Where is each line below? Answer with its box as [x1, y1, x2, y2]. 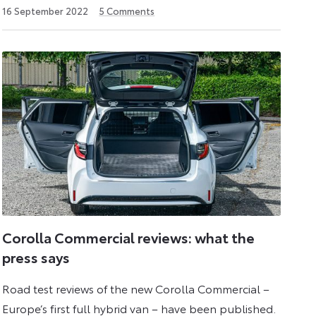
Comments [104, 4, 155, 17]
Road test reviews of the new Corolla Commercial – [2, 279, 270, 296]
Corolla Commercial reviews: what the [2, 227, 255, 248]
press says [2, 247, 71, 267]
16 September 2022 [2, 4, 89, 17]
